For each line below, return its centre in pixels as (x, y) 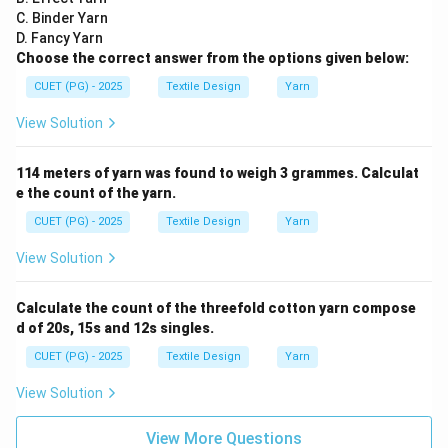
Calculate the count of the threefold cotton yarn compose (216, 308)
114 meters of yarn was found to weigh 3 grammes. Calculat (217, 173)
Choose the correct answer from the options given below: (212, 58)
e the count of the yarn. (96, 193)
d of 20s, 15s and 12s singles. (115, 328)
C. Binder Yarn (62, 18)
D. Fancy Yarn (59, 38)
